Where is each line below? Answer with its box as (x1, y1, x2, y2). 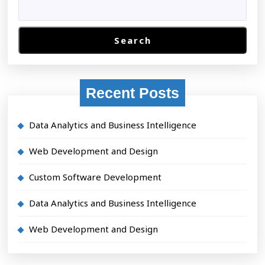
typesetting (166, 2, 248, 22)
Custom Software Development (29, 170, 161, 183)
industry (166, 23, 226, 43)
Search (114, 34, 151, 46)
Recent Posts (86, 84, 179, 101)
